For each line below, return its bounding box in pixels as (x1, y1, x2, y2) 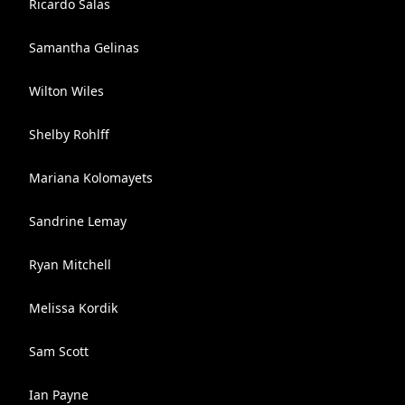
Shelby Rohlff (29, 126, 109, 143)
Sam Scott (29, 343, 89, 360)
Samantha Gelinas (29, 39, 139, 56)
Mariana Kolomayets (29, 169, 153, 186)
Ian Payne (29, 386, 89, 403)
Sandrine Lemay (29, 212, 127, 230)
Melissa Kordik (29, 299, 118, 316)
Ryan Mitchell (29, 256, 111, 273)
